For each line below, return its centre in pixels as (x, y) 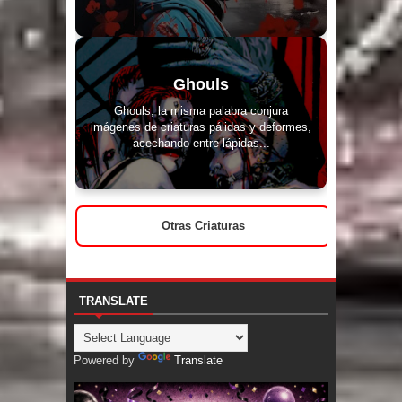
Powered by (106, 360)
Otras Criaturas (203, 225)
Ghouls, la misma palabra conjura (201, 110)
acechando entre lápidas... (201, 143)
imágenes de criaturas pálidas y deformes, (201, 127)
